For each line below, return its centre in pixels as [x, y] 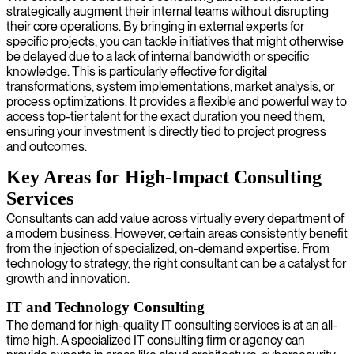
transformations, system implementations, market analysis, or [170, 86]
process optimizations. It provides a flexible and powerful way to [177, 101]
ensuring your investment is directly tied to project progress [166, 131]
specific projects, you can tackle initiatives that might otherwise [175, 41]
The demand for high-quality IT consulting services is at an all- [172, 325]
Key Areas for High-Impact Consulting [164, 177]
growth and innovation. [68, 278]
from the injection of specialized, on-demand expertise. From [168, 248]
